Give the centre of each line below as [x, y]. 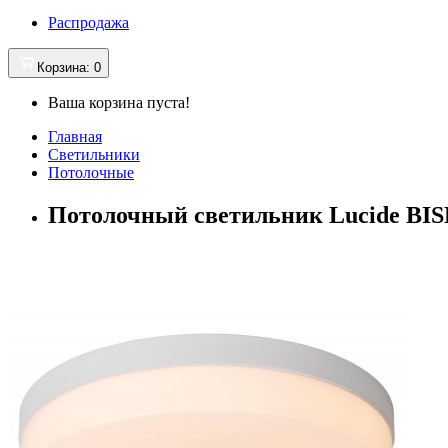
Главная [75, 136]
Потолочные [91, 172]
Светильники [94, 154]
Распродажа [88, 22]
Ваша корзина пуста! [119, 102]
